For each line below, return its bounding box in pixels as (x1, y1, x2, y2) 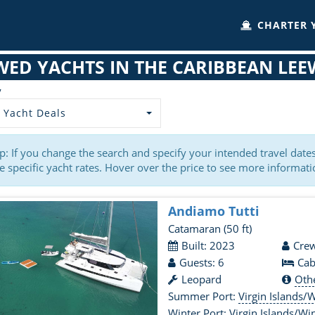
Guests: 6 (179, 255, 225, 269)
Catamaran (168, 221, 224, 236)
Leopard (181, 272, 222, 286)
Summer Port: (168, 289, 239, 303)
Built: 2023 (181, 238, 236, 252)
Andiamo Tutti (168, 202, 260, 219)
